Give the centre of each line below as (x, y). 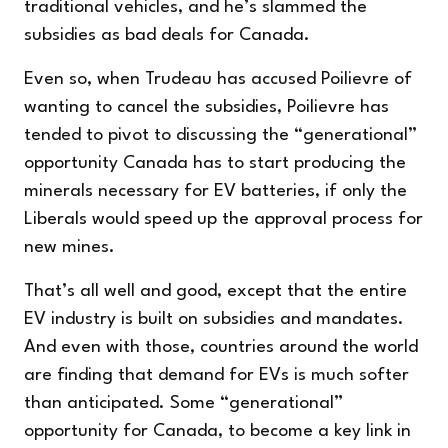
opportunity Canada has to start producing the (215, 163)
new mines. (69, 247)
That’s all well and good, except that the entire (215, 291)
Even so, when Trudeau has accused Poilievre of (218, 79)
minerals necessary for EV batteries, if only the (215, 191)
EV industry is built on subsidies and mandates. (214, 319)
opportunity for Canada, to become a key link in (217, 431)
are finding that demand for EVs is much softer (216, 375)
